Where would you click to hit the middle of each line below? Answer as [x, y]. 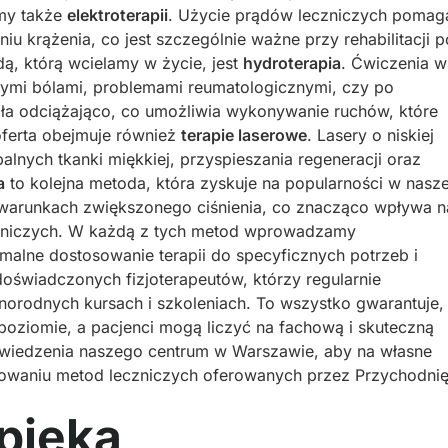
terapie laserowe [244, 135]
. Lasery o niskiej [370, 135]
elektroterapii [117, 15]
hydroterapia [292, 63]
